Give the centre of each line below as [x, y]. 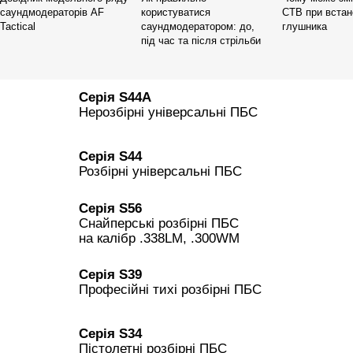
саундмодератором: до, [198, 26]
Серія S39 [110, 275]
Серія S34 [110, 334]
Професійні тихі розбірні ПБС [170, 290]
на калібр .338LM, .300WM [159, 238]
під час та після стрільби [201, 40]
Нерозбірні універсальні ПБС [168, 113]
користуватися [176, 12]
